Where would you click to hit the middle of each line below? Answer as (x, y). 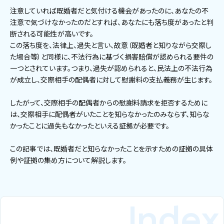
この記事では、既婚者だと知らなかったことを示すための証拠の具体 (111, 149)
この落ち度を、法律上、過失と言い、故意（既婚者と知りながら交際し (111, 45)
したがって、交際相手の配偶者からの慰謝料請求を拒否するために (109, 103)
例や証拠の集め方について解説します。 (68, 160)
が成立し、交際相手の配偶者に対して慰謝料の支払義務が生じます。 (111, 80)
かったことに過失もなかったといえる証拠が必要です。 (90, 126)
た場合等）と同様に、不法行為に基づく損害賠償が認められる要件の (112, 57)
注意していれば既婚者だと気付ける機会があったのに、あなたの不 (109, 11)
